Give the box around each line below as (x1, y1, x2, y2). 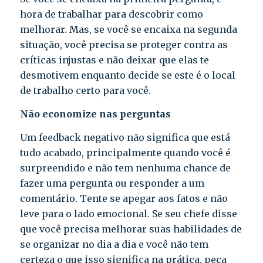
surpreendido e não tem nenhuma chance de (19, 161, 231, 174)
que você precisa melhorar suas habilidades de (19, 222, 242, 235)
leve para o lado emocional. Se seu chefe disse (19, 207, 237, 220)
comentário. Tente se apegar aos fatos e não (19, 192, 228, 204)
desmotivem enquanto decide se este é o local (19, 69, 235, 82)
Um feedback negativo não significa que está (19, 131, 230, 143)
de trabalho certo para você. (19, 85, 151, 97)
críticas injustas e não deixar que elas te (19, 54, 209, 66)
